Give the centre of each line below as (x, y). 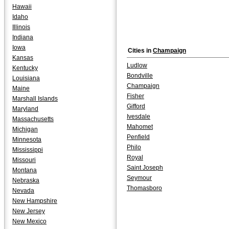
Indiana (23, 37)
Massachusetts (33, 119)
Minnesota (27, 140)
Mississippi (28, 150)
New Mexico (29, 221)
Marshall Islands (35, 99)
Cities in (140, 51)
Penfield (138, 137)
